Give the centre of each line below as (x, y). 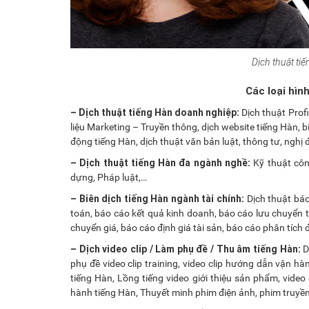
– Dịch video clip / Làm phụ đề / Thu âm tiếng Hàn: (186, 249)
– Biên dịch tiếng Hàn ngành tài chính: (158, 199)
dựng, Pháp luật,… (109, 178)
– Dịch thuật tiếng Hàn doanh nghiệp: (155, 113)
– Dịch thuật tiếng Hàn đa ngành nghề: (160, 163)
